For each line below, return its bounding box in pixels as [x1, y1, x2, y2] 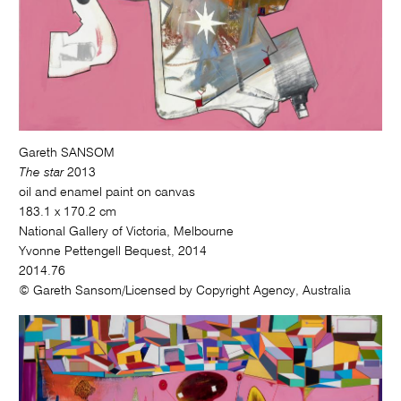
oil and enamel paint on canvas [19, 186, 196, 200]
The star [19, 166, 64, 180]
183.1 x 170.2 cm [19, 206, 117, 219]
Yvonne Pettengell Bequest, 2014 [19, 245, 208, 259]
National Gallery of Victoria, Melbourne [19, 226, 235, 239]
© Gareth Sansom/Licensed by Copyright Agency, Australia [19, 285, 352, 298]
